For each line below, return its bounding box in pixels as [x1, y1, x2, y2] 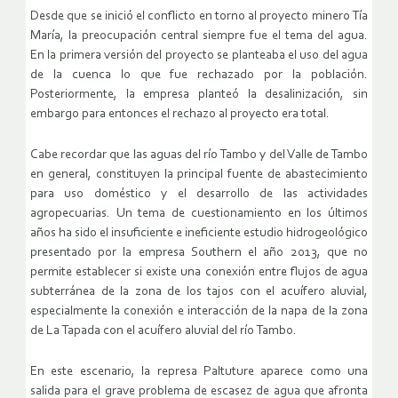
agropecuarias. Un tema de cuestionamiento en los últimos [30, 206, 368, 220]
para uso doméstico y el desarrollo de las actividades [30, 187, 368, 201]
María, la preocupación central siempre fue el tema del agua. [30, 28, 368, 43]
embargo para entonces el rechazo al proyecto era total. [30, 107, 330, 121]
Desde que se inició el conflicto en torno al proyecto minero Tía [30, 9, 368, 23]
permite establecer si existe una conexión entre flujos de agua [30, 265, 368, 279]
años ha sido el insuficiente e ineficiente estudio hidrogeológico [30, 226, 368, 240]
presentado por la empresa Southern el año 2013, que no [30, 245, 368, 259]
